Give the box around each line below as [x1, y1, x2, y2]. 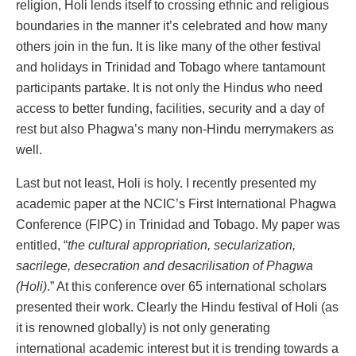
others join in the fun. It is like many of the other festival [16, 40, 321, 54]
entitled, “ [16, 238, 68, 253]
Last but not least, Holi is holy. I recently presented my [16, 176, 316, 191]
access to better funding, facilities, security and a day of [16, 102, 324, 116]
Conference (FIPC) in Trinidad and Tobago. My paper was [16, 218, 340, 232]
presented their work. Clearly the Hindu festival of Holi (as [16, 300, 339, 315]
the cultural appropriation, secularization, [68, 238, 296, 253]
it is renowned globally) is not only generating [16, 321, 270, 335]
